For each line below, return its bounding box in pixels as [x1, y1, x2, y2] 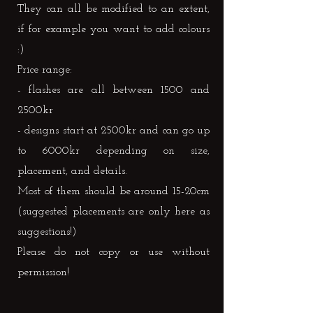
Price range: [17, 64, 72, 75]
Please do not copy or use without [17, 247, 210, 258]
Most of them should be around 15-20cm [17, 186, 210, 197]
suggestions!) [17, 226, 77, 238]
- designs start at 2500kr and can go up [17, 125, 210, 136]
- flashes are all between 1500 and [17, 85, 210, 96]
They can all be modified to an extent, [17, 3, 210, 15]
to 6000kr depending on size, [17, 145, 210, 156]
